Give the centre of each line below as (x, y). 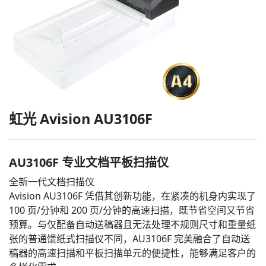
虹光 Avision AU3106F (81, 119)
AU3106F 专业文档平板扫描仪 (89, 162)
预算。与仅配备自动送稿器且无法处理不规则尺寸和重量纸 (132, 224)
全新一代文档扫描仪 (52, 182)
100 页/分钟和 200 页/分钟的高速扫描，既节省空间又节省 (132, 210)
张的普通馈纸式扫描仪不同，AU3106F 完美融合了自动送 (129, 239)
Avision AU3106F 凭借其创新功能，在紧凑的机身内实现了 (132, 196)
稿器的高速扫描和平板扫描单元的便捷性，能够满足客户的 (132, 253)
